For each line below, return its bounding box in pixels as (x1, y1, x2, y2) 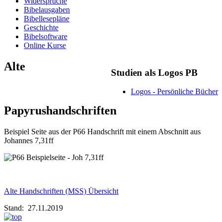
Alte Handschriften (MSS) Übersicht (4, 187, 118, 196)
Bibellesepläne (24, 14, 69, 23)
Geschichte (24, 23, 58, 32)
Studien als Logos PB (111, 67, 198, 78)
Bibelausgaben (24, 5, 70, 14)
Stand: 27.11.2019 (4, 204, 63, 213)
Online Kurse (24, 41, 66, 50)
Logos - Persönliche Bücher (131, 87, 218, 96)
